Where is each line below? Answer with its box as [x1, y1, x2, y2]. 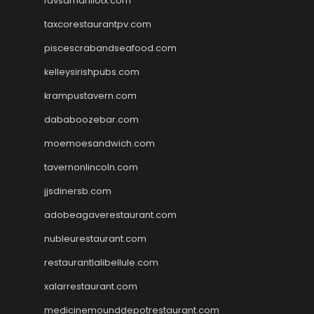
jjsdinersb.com [44, 184, 111, 198]
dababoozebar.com [44, 112, 139, 126]
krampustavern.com [44, 88, 137, 102]
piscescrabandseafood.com [44, 41, 177, 55]
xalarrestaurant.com [44, 279, 137, 293]
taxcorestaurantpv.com [44, 17, 151, 31]
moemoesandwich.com [44, 136, 155, 150]
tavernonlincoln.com [44, 160, 138, 174]
